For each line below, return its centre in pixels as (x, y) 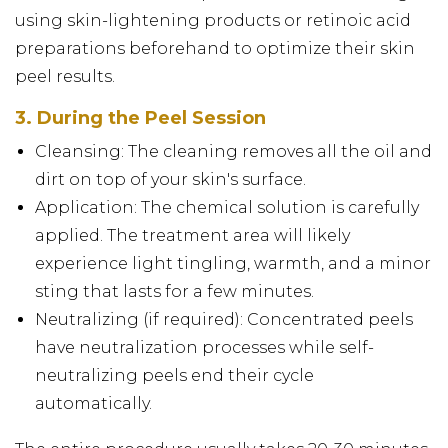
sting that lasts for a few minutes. (174, 291)
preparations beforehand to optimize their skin (215, 48)
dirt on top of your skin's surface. (170, 179)
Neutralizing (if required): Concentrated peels (224, 319)
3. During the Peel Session (140, 117)
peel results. (65, 76)
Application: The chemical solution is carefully (227, 207)
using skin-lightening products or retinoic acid (213, 20)
